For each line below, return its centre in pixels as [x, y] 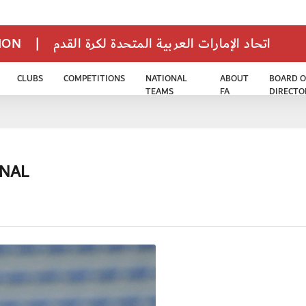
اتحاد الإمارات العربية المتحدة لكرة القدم [162, 44]
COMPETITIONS [95, 79]
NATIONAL [167, 79]
